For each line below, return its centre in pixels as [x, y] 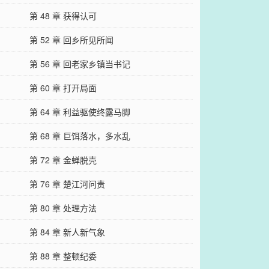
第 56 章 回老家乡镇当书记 [80, 63]
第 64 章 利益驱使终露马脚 [80, 111]
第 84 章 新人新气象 [67, 231]
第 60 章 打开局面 [63, 87]
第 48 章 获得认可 [63, 15]
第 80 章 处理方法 [63, 207]
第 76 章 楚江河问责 [67, 183]
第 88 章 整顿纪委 [63, 255]
